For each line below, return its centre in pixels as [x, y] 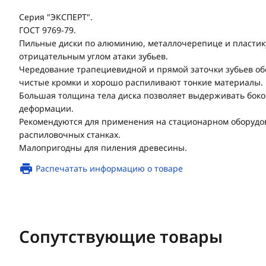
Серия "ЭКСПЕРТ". [56, 17]
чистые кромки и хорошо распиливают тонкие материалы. [141, 82]
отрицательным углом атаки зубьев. [94, 56]
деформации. [46, 108]
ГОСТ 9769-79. [47, 30]
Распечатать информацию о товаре [109, 168]
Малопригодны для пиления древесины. [103, 148]
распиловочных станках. [70, 134]
